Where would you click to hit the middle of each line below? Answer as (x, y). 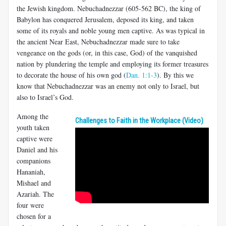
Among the (33, 116)
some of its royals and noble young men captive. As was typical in (111, 30)
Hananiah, (31, 172)
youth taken (33, 127)
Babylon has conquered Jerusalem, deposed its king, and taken (105, 19)
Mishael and (34, 183)
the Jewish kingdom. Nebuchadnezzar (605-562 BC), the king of (109, 8)
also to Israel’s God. (45, 97)
